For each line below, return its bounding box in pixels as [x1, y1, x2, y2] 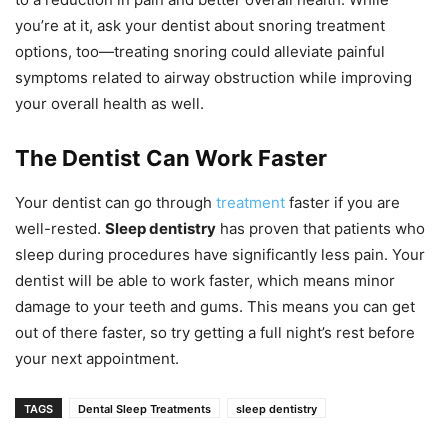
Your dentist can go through [15, 193, 216, 213]
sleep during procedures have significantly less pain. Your [15, 245, 425, 265]
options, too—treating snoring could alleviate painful [15, 42, 385, 62]
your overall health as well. [15, 94, 204, 114]
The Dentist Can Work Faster [15, 145, 327, 172]
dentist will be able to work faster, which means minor [15, 271, 395, 291]
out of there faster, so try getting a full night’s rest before [15, 323, 415, 343]
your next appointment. [15, 349, 179, 369]
